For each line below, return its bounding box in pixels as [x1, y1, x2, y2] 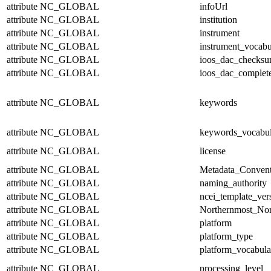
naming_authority [200, 177, 267, 188]
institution [200, 14, 237, 25]
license [200, 145, 226, 156]
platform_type [200, 230, 253, 241]
